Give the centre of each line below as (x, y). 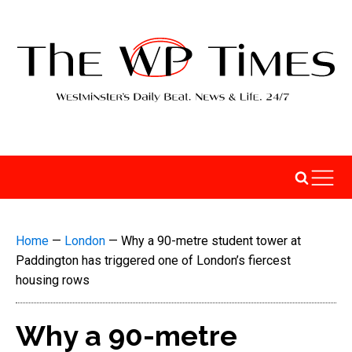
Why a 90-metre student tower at (211, 241)
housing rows (53, 280)
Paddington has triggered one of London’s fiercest (153, 260)
